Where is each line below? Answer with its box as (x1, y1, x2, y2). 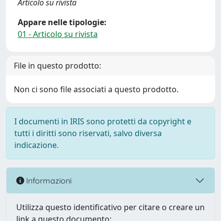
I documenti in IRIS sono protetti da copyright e (14, 116, 191, 127)
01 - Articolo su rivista (18, 29, 98, 39)
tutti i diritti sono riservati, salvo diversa (14, 128, 162, 139)
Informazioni (24, 175, 72, 185)
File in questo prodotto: (14, 60, 101, 71)
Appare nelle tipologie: (18, 17, 107, 28)
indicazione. (14, 140, 59, 150)
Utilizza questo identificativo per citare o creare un (16, 202, 205, 213)
